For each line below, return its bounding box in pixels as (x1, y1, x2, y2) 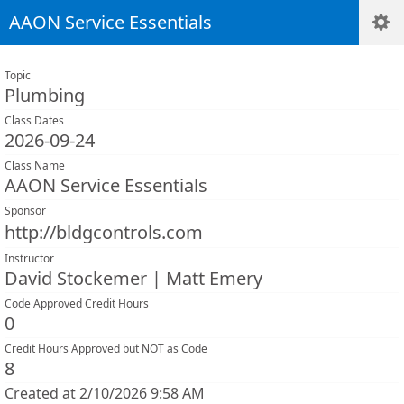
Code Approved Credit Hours (5, 296, 149, 311)
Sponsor (5, 203, 46, 218)
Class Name (5, 158, 65, 173)
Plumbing (5, 83, 85, 107)
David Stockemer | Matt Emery (5, 266, 262, 290)
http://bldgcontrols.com (5, 220, 203, 244)
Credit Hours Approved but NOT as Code (5, 341, 207, 356)
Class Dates (5, 113, 64, 128)
